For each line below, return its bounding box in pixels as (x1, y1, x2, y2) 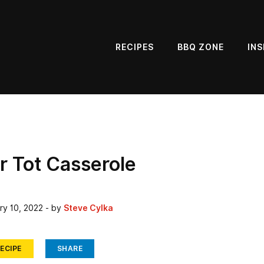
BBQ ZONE (177, 42, 224, 52)
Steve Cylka (64, 203, 113, 213)
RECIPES (115, 42, 154, 52)
